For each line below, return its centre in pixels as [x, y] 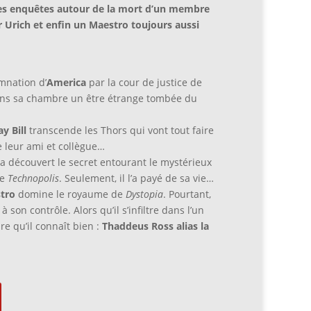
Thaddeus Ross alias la [155, 226]
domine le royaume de [69, 194]
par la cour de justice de [144, 83]
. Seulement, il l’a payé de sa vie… [136, 178]
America [66, 83]
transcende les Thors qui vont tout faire [120, 131]
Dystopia [143, 194]
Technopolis [33, 178]
